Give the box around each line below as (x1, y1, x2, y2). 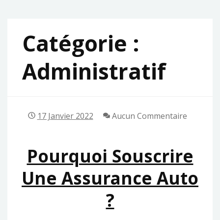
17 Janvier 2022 (37, 110, 93, 121)
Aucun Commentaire (110, 110, 187, 121)
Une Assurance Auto (22, 166, 198, 190)
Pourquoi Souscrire (27, 144, 193, 167)
